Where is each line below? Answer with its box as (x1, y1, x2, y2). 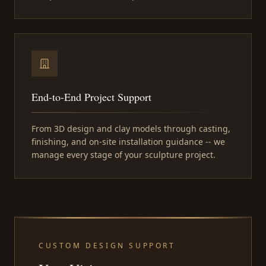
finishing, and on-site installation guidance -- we (31, 136, 225, 148)
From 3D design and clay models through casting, (31, 123, 230, 135)
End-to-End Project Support (31, 90, 151, 104)
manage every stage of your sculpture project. (31, 149, 216, 161)
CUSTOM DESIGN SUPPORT (39, 240, 176, 251)
